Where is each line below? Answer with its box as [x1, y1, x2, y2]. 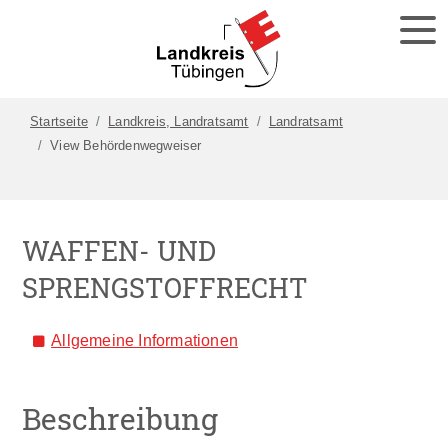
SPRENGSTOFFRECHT [22, 270, 309, 306]
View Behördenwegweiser [50, 138, 202, 154]
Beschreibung [22, 397, 219, 438]
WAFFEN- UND [22, 233, 217, 269]
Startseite [30, 114, 88, 130]
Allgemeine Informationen [51, 330, 238, 349]
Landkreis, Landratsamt [108, 114, 249, 130]
